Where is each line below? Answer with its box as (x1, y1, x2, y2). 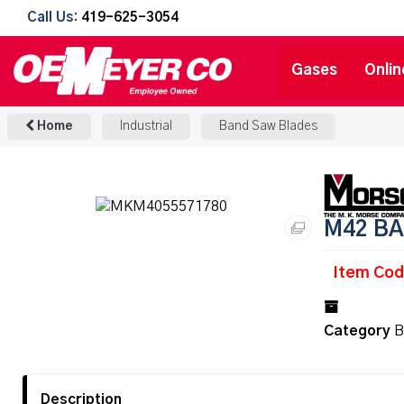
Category (323, 324, 390, 338)
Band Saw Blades (219, 119, 317, 133)
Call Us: (27, 11, 81, 25)
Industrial (120, 119, 172, 133)
